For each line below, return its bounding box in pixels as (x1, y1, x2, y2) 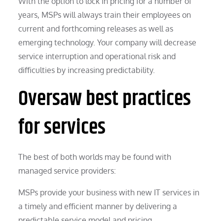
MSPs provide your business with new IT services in (18, 187, 200, 197)
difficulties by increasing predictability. (18, 65, 155, 75)
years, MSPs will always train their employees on (18, 9, 191, 20)
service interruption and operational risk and (18, 51, 176, 61)
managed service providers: (18, 165, 116, 176)
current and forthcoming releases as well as (18, 23, 174, 34)
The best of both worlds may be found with (18, 151, 172, 162)
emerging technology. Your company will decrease (18, 37, 197, 47)
